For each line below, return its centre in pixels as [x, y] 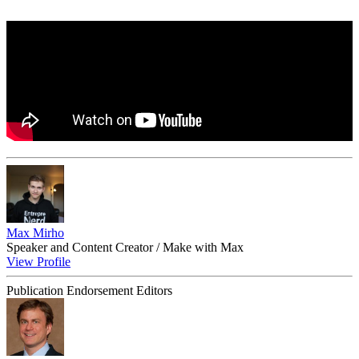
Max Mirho [35, 233]
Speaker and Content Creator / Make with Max [125, 248]
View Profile [38, 262]
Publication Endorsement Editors [89, 291]
